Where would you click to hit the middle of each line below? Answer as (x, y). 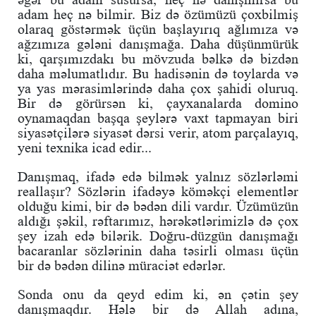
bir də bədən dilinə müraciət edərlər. (122, 265)
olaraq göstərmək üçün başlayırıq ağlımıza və (158, 29)
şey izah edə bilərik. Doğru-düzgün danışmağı (158, 235)
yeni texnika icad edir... (86, 147)
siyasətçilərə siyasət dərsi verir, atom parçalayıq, (158, 132)
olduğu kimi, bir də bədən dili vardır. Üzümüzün (158, 206)
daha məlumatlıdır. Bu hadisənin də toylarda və (158, 73)
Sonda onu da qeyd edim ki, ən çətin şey (158, 294)
